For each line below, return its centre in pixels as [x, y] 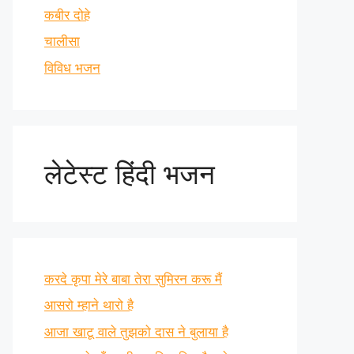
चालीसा [62, 41]
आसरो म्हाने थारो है [89, 305]
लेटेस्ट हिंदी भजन [130, 173]
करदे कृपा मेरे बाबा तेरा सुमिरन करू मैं [133, 279]
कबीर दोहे [67, 15]
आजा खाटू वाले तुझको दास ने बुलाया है [136, 331]
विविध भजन [72, 68]
